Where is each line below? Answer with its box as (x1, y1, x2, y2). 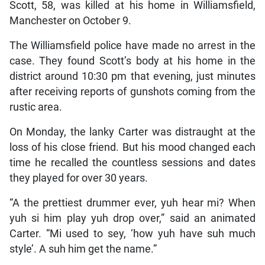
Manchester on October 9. (9, 14, 131, 27)
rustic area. (9, 101, 62, 113)
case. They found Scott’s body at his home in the (9, 54, 256, 67)
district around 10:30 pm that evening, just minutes (9, 70, 256, 82)
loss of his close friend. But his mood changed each (9, 141, 256, 153)
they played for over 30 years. (9, 172, 148, 184)
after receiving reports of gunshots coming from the (9, 85, 256, 98)
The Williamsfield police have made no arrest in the (9, 39, 256, 51)
